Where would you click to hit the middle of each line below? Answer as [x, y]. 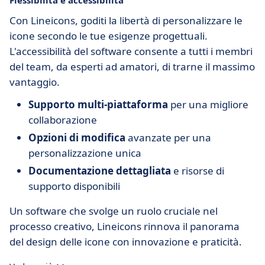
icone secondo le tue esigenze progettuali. [109, 36]
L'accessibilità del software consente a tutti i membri [131, 51]
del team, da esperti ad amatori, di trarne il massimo [132, 67]
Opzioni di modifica [77, 138]
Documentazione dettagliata [100, 171]
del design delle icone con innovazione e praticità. [126, 242]
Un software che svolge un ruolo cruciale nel [114, 211]
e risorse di [198, 171]
